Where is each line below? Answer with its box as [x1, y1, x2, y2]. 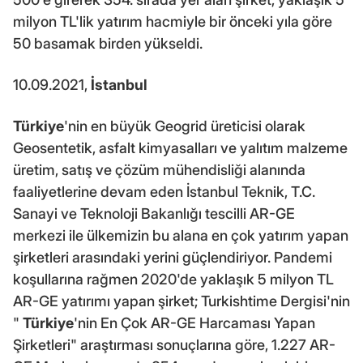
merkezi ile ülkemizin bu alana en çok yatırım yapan [13, 226, 348, 244]
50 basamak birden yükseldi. [13, 34, 203, 52]
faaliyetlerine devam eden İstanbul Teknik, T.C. [13, 182, 315, 200]
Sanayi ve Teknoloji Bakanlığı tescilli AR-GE [13, 204, 295, 222]
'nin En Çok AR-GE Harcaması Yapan [74, 314, 315, 331]
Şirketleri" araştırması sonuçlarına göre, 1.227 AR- [13, 335, 335, 353]
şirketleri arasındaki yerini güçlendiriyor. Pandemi [13, 248, 332, 266]
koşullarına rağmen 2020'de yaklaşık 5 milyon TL [13, 270, 334, 288]
